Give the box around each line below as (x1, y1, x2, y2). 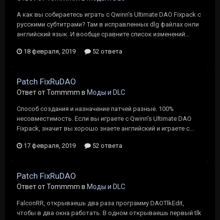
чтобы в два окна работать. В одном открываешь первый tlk (17, 209, 201, 217)
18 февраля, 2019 (24, 48, 76, 55)
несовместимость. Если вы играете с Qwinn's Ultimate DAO (17, 115, 192, 122)
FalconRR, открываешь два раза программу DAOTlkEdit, (17, 199, 184, 207)
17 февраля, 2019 (24, 142, 76, 149)
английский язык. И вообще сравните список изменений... (17, 30, 190, 38)
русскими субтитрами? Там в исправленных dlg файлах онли (17, 21, 199, 28)
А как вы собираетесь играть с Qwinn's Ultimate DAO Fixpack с (17, 11, 201, 18)
